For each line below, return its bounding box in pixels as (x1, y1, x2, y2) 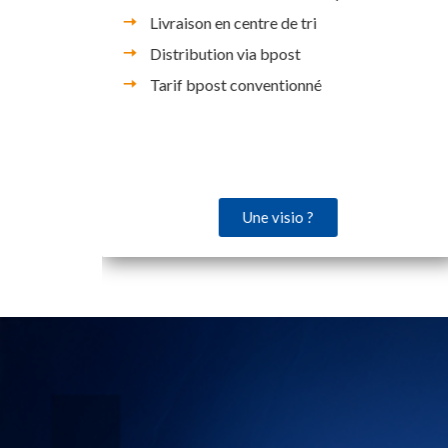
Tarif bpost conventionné (149, 74, 322, 94)
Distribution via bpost (149, 43, 301, 63)
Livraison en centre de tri (149, 12, 317, 32)
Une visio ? (243, 207, 315, 226)
